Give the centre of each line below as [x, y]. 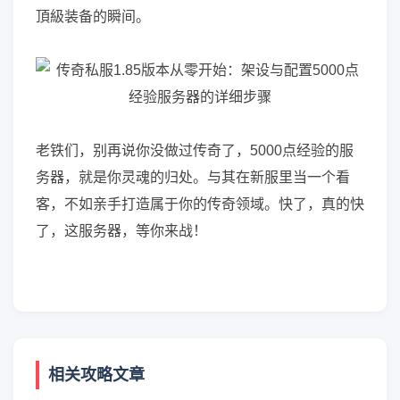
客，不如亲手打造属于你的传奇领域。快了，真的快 [200, 204]
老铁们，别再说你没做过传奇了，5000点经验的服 [195, 150]
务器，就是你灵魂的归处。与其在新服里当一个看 [193, 177]
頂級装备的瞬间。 [93, 17]
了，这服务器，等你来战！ [121, 231]
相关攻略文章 [96, 375]
